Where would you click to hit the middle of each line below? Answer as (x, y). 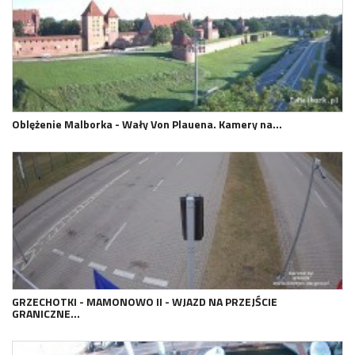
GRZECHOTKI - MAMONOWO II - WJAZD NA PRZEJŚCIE (145, 302)
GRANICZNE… (46, 314)
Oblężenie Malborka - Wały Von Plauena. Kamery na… (147, 124)
